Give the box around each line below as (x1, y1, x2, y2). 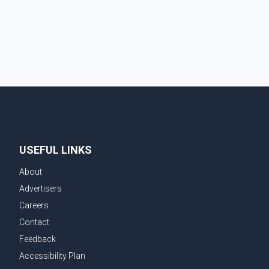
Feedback (19, 234, 56, 244)
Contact (19, 217, 49, 227)
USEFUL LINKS (19, 143, 92, 156)
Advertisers (19, 183, 62, 193)
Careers (19, 200, 49, 210)
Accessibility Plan (19, 250, 85, 261)
